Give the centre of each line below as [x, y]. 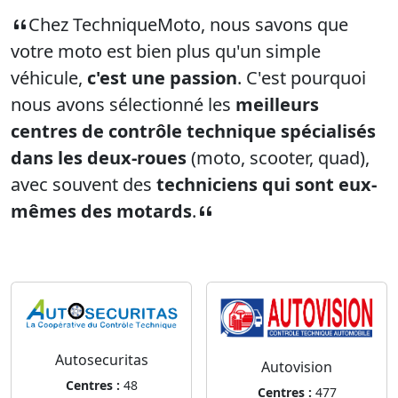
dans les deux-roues [99, 158]
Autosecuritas [101, 359]
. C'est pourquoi [302, 78]
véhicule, [49, 78]
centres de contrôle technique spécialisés [193, 131]
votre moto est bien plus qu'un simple [166, 51]
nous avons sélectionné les [123, 104]
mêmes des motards [101, 211]
